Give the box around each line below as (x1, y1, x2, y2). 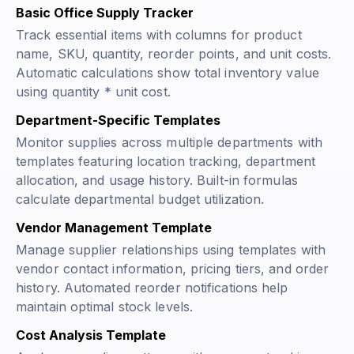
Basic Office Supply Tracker (16, 5, 194, 21)
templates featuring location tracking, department (16, 153, 315, 170)
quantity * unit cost (51, 84, 168, 100)
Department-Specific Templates (16, 112, 220, 129)
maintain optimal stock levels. (16, 299, 194, 315)
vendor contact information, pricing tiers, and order (16, 261, 330, 277)
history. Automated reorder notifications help (16, 280, 288, 296)
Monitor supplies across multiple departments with (16, 134, 322, 151)
